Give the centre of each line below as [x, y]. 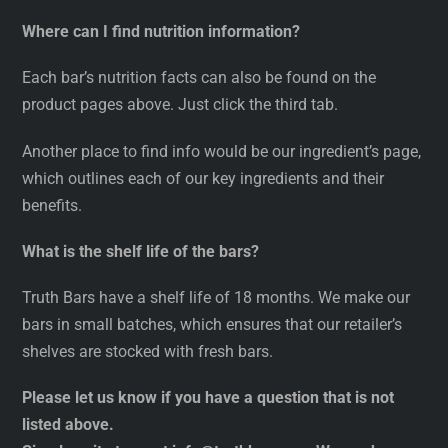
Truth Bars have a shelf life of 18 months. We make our [216, 297]
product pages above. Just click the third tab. [180, 105]
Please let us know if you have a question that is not [208, 398]
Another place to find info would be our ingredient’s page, [222, 151]
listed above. [68, 425]
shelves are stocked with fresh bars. [148, 351]
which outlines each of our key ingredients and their [203, 178]
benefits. [52, 205]
